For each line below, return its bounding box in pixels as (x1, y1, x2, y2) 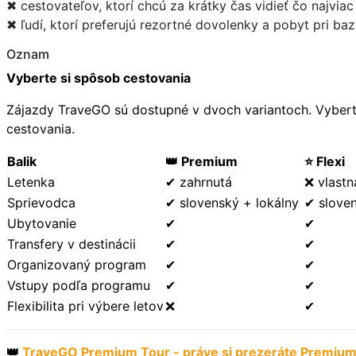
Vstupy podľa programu (7, 277, 150, 293)
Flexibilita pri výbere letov (7, 297, 164, 314)
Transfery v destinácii (7, 235, 136, 252)
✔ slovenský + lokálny (165, 194, 303, 211)
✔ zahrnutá (165, 173, 232, 190)
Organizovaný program (7, 256, 146, 273)
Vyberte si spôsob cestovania (6, 69, 191, 86)
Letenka (7, 173, 55, 190)
